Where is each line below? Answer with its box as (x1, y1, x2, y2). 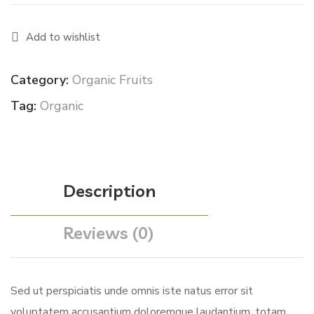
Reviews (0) (63, 222, 153, 243)
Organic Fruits (72, 71, 153, 88)
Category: (11, 71, 72, 88)
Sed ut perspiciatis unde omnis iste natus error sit (11, 283, 253, 299)
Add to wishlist (26, 30, 100, 44)
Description (63, 180, 156, 201)
